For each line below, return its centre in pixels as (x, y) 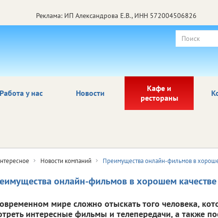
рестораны (159, 98)
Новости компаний (66, 161)
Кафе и (159, 88)
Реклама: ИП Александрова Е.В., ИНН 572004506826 (116, 15)
